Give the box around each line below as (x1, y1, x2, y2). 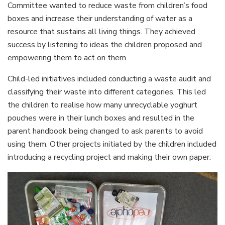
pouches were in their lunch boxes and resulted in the (8, 113, 194, 124)
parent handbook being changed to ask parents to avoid (8, 126, 203, 137)
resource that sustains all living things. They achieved (8, 26, 195, 38)
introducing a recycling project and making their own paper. (8, 152, 211, 163)
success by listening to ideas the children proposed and (8, 39, 202, 51)
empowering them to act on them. (8, 52, 128, 64)
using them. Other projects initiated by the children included (8, 139, 216, 150)
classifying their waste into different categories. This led (8, 86, 206, 98)
